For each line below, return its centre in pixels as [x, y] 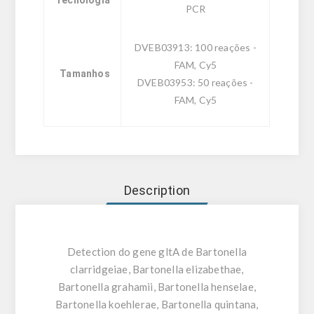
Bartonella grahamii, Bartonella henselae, [157, 286]
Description [157, 190]
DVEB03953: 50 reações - [196, 82]
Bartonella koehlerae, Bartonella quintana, [157, 304]
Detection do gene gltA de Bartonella [157, 251]
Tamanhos [85, 73]
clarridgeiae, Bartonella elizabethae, [157, 269]
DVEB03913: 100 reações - [196, 47]
